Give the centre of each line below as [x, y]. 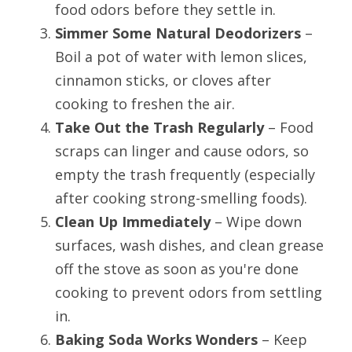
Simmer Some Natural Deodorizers [178, 33]
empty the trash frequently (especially [185, 174]
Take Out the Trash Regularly [159, 127]
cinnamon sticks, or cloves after [163, 80]
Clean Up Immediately [133, 221]
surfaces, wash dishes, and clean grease [189, 245]
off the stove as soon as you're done [177, 268]
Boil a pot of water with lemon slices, [181, 56]
